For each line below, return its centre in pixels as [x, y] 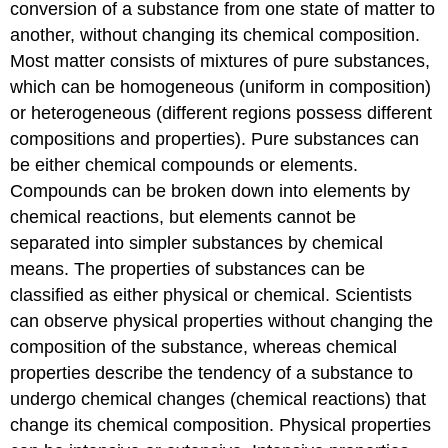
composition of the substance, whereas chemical [204, 347]
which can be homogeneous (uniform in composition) [221, 87]
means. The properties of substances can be [188, 269]
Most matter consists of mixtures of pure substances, [220, 61]
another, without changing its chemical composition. [215, 35]
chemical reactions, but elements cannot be [183, 217]
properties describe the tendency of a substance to [212, 373]
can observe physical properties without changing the [222, 321]
